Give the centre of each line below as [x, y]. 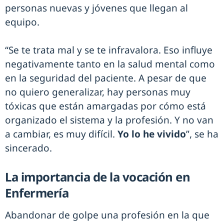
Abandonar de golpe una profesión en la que [107, 215]
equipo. [22, 22]
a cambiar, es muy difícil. [61, 134]
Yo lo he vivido [152, 134]
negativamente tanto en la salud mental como [110, 64]
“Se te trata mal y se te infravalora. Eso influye [109, 50]
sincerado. [28, 148]
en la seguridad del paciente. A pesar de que [106, 78]
